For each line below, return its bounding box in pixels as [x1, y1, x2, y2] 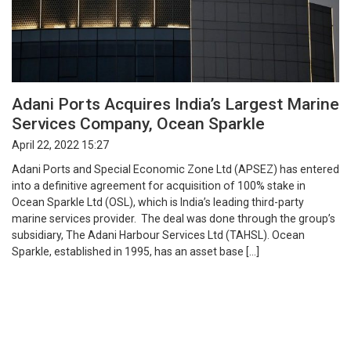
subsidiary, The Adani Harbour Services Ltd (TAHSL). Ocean [12, 228, 305, 241]
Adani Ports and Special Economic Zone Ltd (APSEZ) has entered [12, 162, 339, 175]
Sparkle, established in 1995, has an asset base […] [12, 244, 259, 258]
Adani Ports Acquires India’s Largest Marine [12, 94, 339, 114]
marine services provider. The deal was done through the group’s [12, 212, 335, 225]
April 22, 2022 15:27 [12, 138, 109, 151]
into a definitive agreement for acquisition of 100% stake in [12, 179, 306, 192]
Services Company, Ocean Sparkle [12, 114, 265, 134]
